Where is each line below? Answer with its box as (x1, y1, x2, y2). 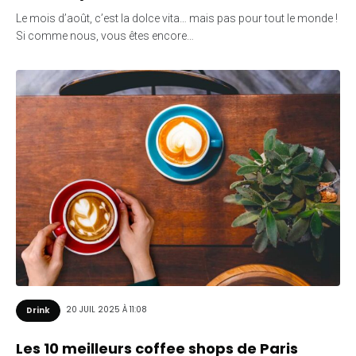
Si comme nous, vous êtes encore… (16, 29, 194, 42)
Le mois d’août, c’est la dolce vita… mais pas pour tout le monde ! (16, 11, 338, 25)
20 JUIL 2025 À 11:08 (66, 304, 147, 316)
